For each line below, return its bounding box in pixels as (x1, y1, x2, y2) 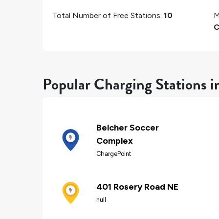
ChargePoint (96, 150, 131, 157)
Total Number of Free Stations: (52, 10, 164, 20)
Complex (96, 135, 133, 146)
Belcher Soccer (96, 122, 159, 133)
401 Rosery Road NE (96, 181, 178, 193)
